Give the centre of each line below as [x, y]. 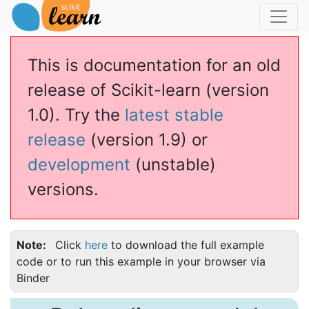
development [79, 165]
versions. [63, 189]
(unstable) [173, 165]
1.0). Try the [76, 115]
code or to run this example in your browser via [141, 261]
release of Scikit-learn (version [148, 90]
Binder [33, 278]
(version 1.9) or [147, 140]
